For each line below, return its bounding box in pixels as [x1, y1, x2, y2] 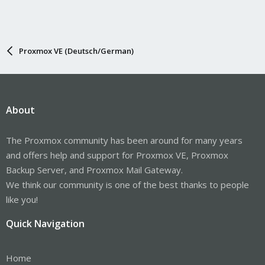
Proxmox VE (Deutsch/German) [18, 45, 134, 56]
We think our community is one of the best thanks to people [6, 178, 249, 190]
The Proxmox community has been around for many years [6, 134, 243, 146]
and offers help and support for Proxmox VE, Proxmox [6, 148, 228, 161]
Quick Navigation [6, 216, 85, 230]
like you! [6, 193, 38, 205]
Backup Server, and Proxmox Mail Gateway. [6, 163, 183, 176]
